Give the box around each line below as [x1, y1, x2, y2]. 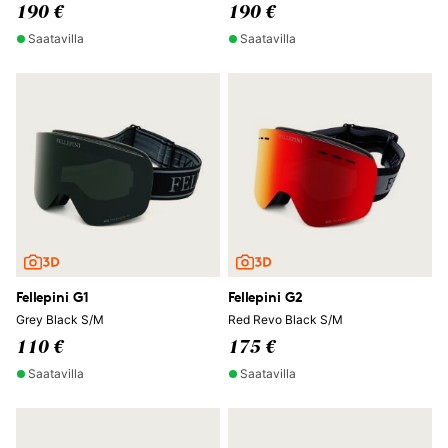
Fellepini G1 [16, 288, 90, 305]
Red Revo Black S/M [228, 312, 343, 327]
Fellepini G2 [228, 288, 304, 305]
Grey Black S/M [16, 312, 104, 327]
